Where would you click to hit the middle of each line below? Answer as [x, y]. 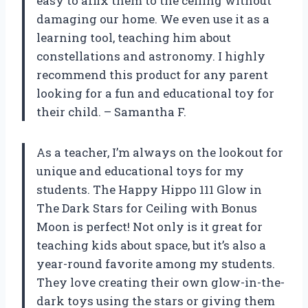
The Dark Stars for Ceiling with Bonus [147, 208]
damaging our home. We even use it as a [153, 19]
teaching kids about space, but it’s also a [151, 245]
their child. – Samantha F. [111, 112]
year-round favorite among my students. [156, 264]
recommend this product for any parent [152, 75]
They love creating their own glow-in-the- [161, 283]
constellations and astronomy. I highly [151, 56]
